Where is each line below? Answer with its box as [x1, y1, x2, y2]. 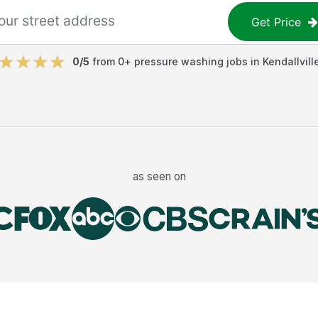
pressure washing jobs [134, 55, 248, 67]
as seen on [132, 169, 186, 183]
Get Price [251, 14, 302, 29]
